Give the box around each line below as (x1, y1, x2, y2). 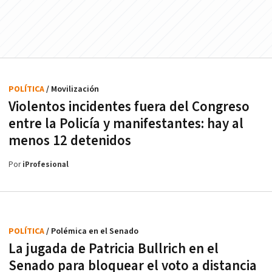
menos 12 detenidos (8, 132, 131, 151)
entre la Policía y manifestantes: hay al (8, 115, 243, 134)
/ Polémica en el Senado (46, 226, 138, 237)
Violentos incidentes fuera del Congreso (8, 98, 250, 117)
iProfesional (22, 160, 69, 171)
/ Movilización (46, 84, 99, 95)
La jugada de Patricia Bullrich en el (8, 240, 219, 259)
